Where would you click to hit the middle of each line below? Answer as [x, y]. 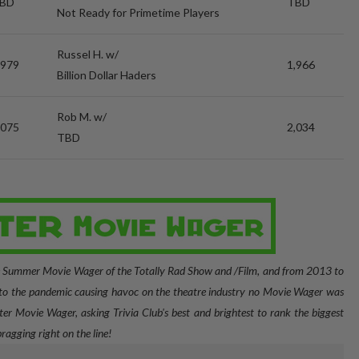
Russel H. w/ [88, 54]
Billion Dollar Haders [107, 75]
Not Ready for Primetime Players [138, 12]
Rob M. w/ [82, 117]
